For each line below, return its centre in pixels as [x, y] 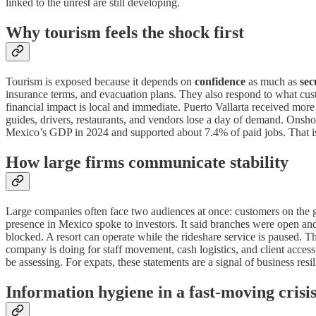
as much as [273, 82]
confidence [220, 82]
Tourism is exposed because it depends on [100, 82]
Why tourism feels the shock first [125, 33]
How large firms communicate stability [147, 163]
